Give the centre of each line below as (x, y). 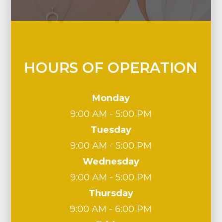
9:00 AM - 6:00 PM (111, 209)
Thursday (111, 193)
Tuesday (111, 130)
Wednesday (111, 162)
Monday (111, 98)
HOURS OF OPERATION (111, 68)
